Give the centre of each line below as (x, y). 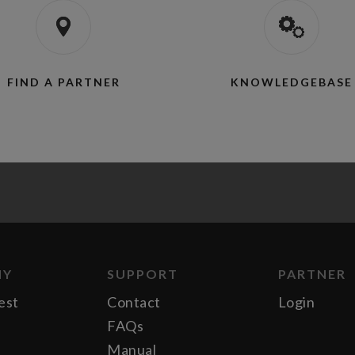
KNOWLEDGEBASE (291, 82)
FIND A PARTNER (63, 82)
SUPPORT (143, 274)
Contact (134, 302)
